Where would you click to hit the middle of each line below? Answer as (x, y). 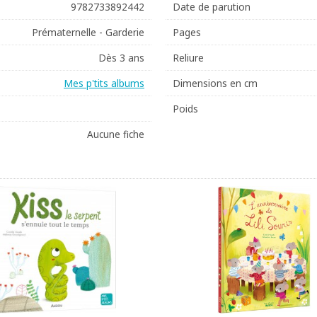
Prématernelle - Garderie (88, 32)
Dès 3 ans (121, 58)
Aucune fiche (116, 134)
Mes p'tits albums (104, 83)
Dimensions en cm (215, 83)
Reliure (188, 58)
